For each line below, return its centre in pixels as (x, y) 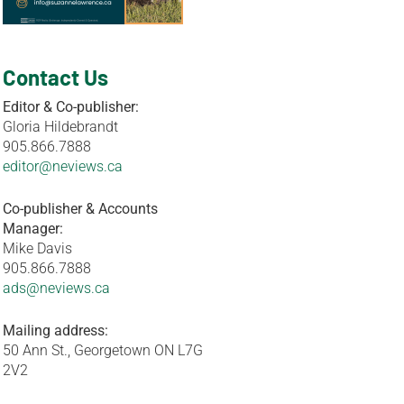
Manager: (33, 228)
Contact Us (56, 77)
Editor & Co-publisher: (71, 106)
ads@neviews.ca (57, 288)
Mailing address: (56, 330)
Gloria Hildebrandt (61, 126)
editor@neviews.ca (63, 166)
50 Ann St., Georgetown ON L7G (103, 350)
